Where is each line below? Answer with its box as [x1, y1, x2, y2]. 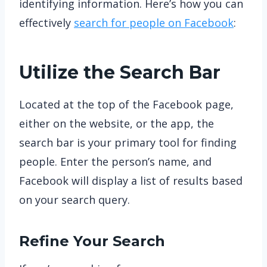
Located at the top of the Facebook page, [19, 97, 234, 111]
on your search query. [19, 193, 130, 207]
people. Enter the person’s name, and [19, 154, 212, 169]
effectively [19, 15, 74, 30]
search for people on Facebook [74, 15, 234, 30]
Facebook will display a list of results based [19, 173, 243, 188]
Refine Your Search [19, 232, 165, 250]
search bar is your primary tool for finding [19, 135, 237, 150]
